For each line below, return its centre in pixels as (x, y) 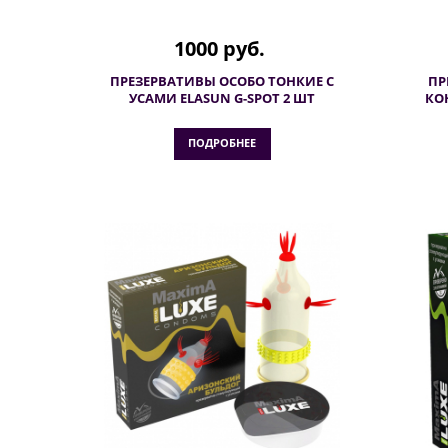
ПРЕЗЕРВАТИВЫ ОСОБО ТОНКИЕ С (222, 81)
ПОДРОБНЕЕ (221, 142)
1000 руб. (219, 48)
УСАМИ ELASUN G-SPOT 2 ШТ (222, 98)
